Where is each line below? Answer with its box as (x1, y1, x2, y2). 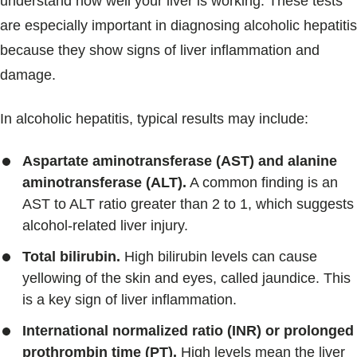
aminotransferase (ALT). (22, 175, 186, 191)
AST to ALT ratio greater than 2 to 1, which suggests (22, 196, 354, 213)
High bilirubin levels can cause (120, 249, 317, 265)
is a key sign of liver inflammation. (22, 292, 237, 308)
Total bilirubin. (22, 249, 120, 265)
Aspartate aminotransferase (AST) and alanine (22, 153, 337, 170)
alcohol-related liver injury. (22, 218, 188, 234)
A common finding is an (186, 175, 338, 191)
